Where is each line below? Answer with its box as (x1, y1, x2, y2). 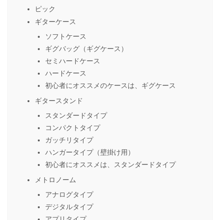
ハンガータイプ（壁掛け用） (45, 148, 135, 156)
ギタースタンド (35, 96, 83, 105)
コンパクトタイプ (45, 124, 100, 132)
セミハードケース (45, 57, 100, 65)
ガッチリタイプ (45, 136, 93, 144)
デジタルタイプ (45, 203, 93, 211)
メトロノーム (35, 175, 76, 184)
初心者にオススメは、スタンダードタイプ (45, 161, 176, 168)
